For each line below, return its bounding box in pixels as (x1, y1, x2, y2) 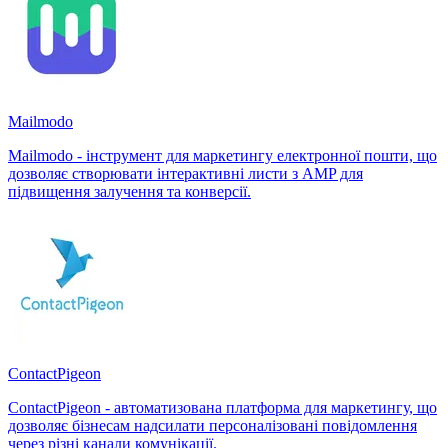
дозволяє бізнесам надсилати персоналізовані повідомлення (8, 416, 417, 434)
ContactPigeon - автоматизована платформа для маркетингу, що (8, 398, 437, 416)
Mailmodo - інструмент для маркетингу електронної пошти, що (8, 146, 437, 164)
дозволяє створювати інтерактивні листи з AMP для (8, 164, 363, 182)
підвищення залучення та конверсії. (8, 182, 251, 200)
